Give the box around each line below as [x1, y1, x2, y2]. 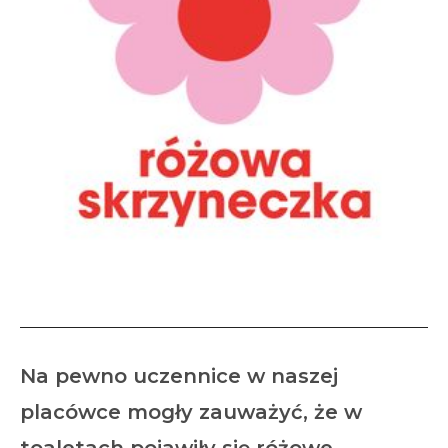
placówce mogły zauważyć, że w [20, 400, 362, 424]
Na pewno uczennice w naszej [20, 364, 338, 388]
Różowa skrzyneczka [79, 273, 369, 305]
